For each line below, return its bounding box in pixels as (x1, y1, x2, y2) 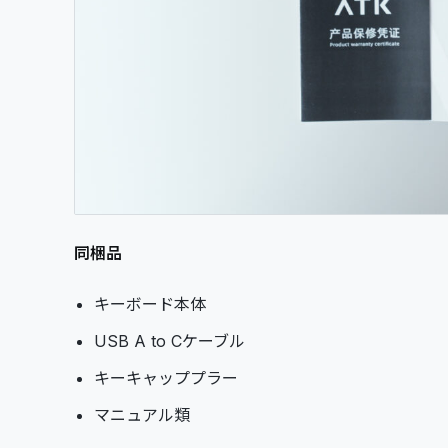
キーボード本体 (93, 293, 206, 314)
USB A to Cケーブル (93, 330, 245, 351)
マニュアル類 (93, 404, 190, 425)
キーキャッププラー (93, 367, 238, 388)
